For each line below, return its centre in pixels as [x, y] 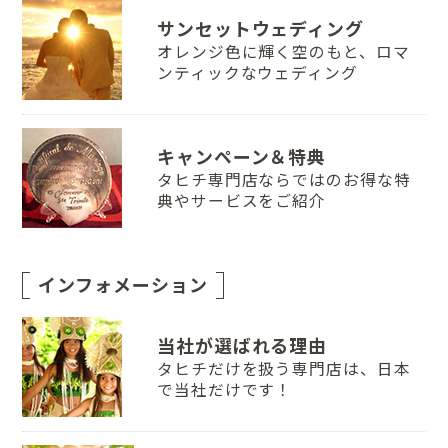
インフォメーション [123, 284]
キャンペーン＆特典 [241, 157]
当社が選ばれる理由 [242, 346]
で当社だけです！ [224, 390]
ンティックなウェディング [257, 73]
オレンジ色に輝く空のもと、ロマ [283, 52]
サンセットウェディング [260, 29]
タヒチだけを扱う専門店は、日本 [283, 369]
